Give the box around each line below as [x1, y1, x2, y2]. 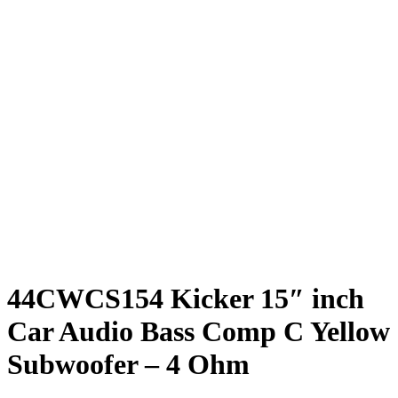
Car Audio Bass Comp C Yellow [7, 315, 390, 348]
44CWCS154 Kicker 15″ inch [7, 283, 364, 315]
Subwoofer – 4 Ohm [7, 348, 250, 381]
